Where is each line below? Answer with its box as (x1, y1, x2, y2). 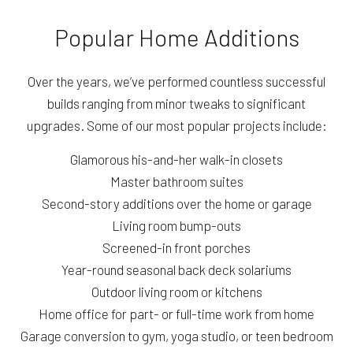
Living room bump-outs (112, 217, 241, 234)
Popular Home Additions (54, 23, 299, 52)
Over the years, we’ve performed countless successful (28, 73, 325, 90)
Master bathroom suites (110, 173, 243, 190)
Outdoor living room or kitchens (91, 284, 262, 300)
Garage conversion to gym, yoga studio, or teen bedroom (20, 328, 333, 344)
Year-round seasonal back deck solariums (61, 262, 292, 278)
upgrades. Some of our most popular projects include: (26, 117, 327, 134)
